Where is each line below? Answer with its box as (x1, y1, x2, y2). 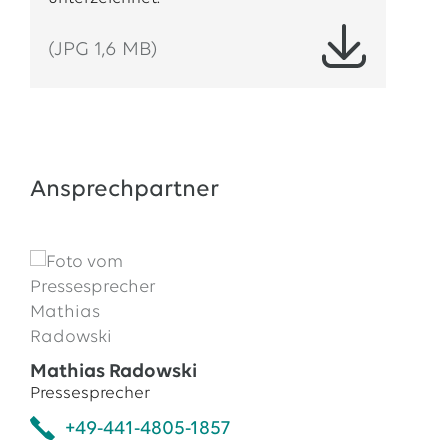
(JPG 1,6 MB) (47, 40, 157, 60)
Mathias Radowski (29, 362, 197, 382)
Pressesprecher (29, 385, 150, 402)
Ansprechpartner (29, 178, 219, 202)
